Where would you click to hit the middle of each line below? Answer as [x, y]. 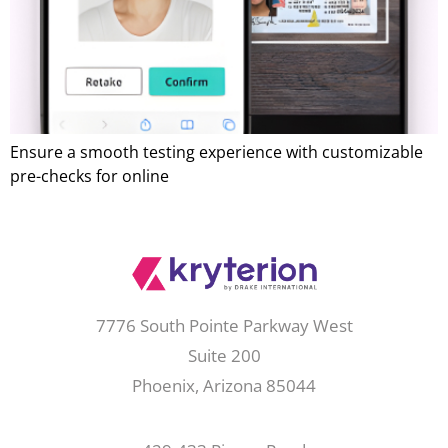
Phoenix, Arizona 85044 [224, 386]
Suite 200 [224, 356]
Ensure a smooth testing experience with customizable [216, 152]
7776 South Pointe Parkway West [224, 326]
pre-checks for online [89, 176]
